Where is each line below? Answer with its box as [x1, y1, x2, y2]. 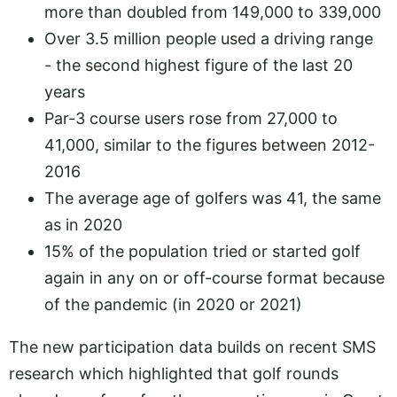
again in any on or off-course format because [44, 268, 385, 287]
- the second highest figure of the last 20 [44, 55, 353, 74]
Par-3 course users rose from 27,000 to [44, 108, 338, 128]
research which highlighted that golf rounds [9, 363, 339, 383]
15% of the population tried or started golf [44, 241, 361, 261]
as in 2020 [44, 214, 122, 234]
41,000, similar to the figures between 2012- [44, 135, 375, 154]
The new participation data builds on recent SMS [9, 337, 376, 356]
